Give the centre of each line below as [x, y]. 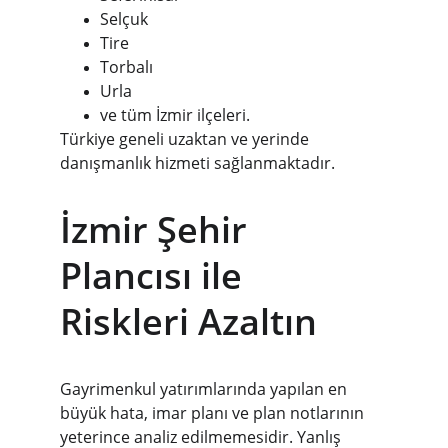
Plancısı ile [155, 275]
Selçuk [124, 19]
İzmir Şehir [158, 229]
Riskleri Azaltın [188, 321]
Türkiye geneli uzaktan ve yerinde [186, 139]
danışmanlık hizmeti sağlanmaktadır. [197, 163]
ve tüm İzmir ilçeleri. [175, 115]
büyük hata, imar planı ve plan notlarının [214, 413]
